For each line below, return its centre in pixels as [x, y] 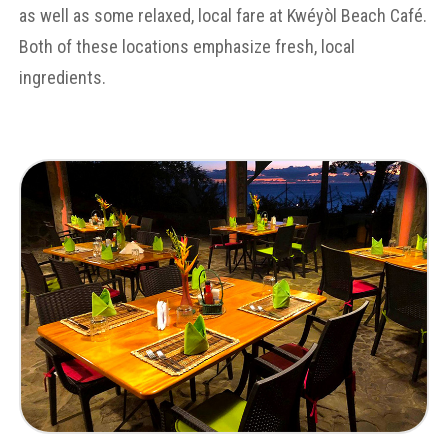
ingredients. [62, 78]
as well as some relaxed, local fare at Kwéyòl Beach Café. [222, 16]
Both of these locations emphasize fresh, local [186, 47]
